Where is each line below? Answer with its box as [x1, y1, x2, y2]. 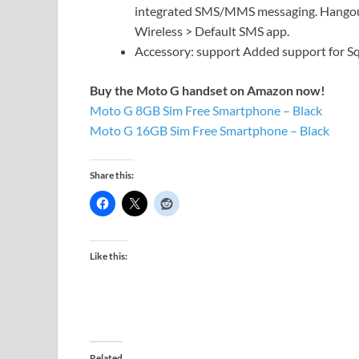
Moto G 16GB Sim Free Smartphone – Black [90, 123, 329, 139]
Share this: [90, 169, 134, 182]
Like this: [90, 250, 127, 263]
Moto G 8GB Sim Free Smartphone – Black [90, 103, 322, 119]
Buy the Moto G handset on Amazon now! [90, 83, 325, 99]
